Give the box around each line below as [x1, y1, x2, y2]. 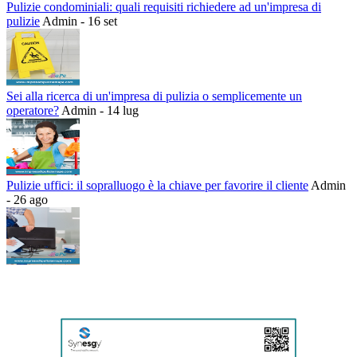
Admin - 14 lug [61, 103, 139, 117]
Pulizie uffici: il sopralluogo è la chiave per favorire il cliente [6, 178, 308, 192]
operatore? [6, 103, 59, 117]
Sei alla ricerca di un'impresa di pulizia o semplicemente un [6, 88, 302, 103]
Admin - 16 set [42, 14, 117, 28]
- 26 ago [6, 192, 48, 206]
